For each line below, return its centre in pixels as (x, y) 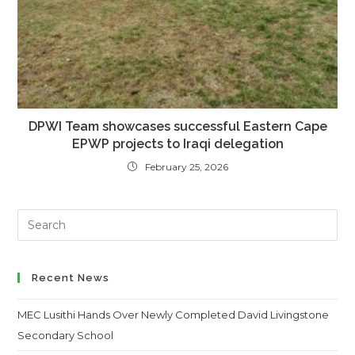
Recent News (71, 278)
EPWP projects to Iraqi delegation (177, 144)
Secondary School (66, 336)
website (39, 264)
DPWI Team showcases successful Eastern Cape (177, 127)
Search (36, 220)
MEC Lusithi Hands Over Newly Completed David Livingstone (174, 315)
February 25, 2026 (186, 167)
